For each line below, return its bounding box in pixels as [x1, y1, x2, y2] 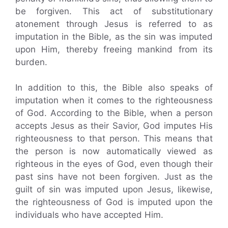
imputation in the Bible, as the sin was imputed [15, 31, 213, 42]
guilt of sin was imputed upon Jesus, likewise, [15, 184, 213, 194]
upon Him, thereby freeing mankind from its [15, 44, 213, 54]
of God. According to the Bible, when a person [15, 108, 213, 118]
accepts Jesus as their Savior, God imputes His [15, 121, 213, 131]
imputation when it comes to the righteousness [15, 95, 213, 105]
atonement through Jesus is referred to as [15, 18, 213, 29]
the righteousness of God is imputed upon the [15, 197, 213, 207]
